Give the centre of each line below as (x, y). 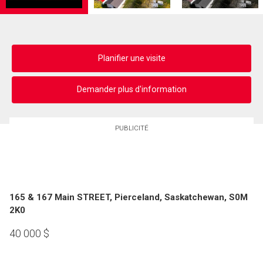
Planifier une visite (131, 58)
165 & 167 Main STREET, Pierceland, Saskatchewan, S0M (129, 198)
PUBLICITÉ (131, 128)
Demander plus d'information (131, 90)
